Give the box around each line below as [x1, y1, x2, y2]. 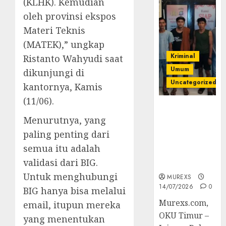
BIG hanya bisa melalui [23, 185, 126, 197]
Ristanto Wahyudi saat [23, 52, 123, 65]
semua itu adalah [23, 142, 100, 155]
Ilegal [159, 158, 184, 170]
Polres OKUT [159, 103, 213, 115]
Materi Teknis [23, 24, 85, 37]
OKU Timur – [159, 210, 209, 221]
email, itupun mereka [23, 199, 121, 211]
